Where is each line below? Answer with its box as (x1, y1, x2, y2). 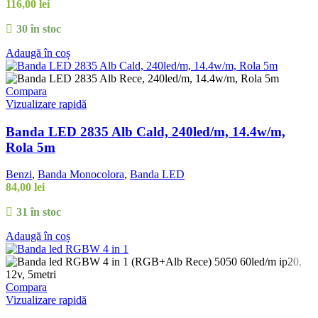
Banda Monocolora (38, 168, 124, 181)
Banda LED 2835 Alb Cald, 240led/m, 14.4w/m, (6, 124, 285, 139)
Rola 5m (6, 139, 55, 155)
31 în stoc (16, 206, 61, 219)
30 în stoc (16, 22, 61, 35)
